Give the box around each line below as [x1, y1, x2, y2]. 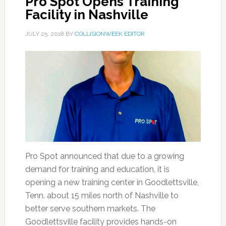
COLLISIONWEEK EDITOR [74, 30, 145, 37]
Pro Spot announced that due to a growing [25, 151, 184, 161]
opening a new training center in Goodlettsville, [25, 178, 199, 187]
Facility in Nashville [25, 7, 148, 22]
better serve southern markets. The [25, 204, 155, 213]
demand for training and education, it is [25, 164, 169, 174]
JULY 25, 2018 [25, 30, 64, 37]
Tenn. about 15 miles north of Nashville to [25, 191, 179, 200]
